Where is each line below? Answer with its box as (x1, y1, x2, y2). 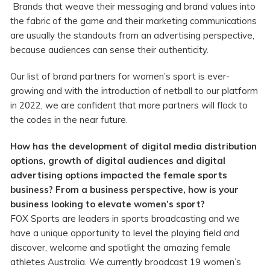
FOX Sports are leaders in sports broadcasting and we (10, 213, 240, 225)
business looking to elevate (10, 198, 134, 210)
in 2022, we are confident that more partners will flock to (10, 99, 248, 111)
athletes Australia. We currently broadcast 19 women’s (10, 256, 241, 268)
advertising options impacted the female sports (10, 169, 227, 181)
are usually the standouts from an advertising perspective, (10, 30, 254, 42)
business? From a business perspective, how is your (10, 184, 239, 196)
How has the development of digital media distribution (10, 140, 257, 152)
